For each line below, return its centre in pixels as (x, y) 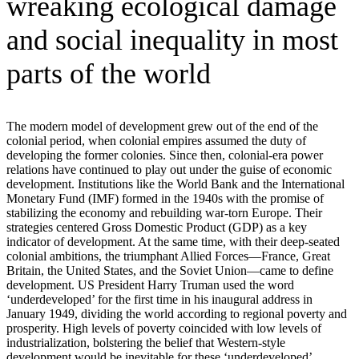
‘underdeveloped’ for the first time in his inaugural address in (159, 299)
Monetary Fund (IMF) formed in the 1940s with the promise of (165, 198)
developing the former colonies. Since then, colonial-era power (165, 155)
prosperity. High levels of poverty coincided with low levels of (164, 328)
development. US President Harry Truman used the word (150, 284)
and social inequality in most (172, 40)
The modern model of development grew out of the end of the (162, 126)
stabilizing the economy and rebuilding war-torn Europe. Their (164, 212)
